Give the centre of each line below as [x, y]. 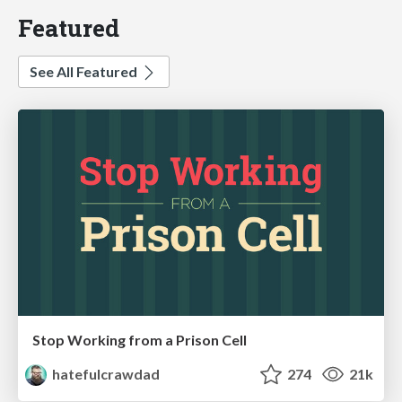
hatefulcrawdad [105, 373]
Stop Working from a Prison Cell [140, 339]
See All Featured [85, 72]
